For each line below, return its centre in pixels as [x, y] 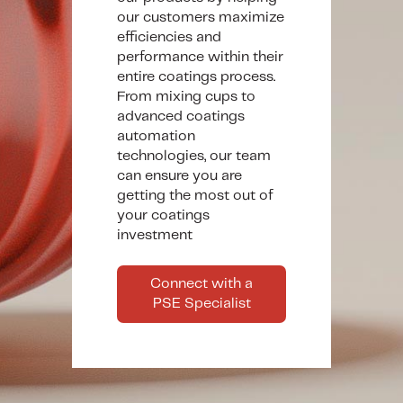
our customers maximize [201, 17]
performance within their [200, 57]
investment [155, 235]
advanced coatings [181, 116]
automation [156, 136]
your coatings [163, 215]
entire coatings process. [196, 76]
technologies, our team [194, 156]
